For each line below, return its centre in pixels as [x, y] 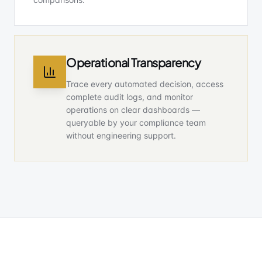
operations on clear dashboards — [133, 110]
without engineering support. [121, 135]
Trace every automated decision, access [145, 84]
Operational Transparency [133, 62]
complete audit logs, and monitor [130, 97]
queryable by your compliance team [136, 123]
